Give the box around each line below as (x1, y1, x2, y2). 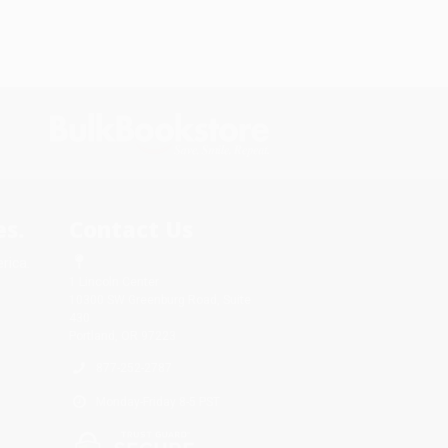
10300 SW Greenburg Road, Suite (68, 292, 251, 307)
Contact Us (68, 213, 193, 244)
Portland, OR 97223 (68, 328, 176, 343)
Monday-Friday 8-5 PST (95, 394, 220, 409)
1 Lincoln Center (68, 274, 159, 289)
